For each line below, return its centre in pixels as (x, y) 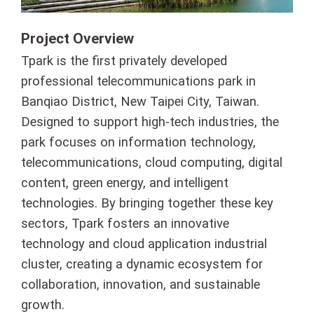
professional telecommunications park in (138, 81)
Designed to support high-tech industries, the (150, 121)
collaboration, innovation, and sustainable (141, 284)
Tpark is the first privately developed (124, 60)
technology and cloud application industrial (144, 243)
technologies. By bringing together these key (147, 203)
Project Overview (77, 38)
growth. (43, 304)
